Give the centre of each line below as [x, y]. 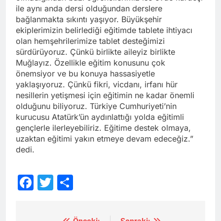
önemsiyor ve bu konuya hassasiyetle [85, 73]
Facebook [70, 182]
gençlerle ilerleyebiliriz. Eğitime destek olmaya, [103, 128]
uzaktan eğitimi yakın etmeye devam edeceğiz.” [105, 138]
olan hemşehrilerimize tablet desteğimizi [90, 41]
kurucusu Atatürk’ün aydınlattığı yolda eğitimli [100, 117]
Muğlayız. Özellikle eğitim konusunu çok [91, 62]
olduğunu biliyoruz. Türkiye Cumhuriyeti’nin [96, 106]
